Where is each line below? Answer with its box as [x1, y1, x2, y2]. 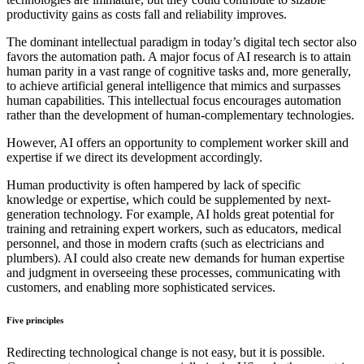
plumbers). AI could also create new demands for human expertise [6, 251, 344, 266]
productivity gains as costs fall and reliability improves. [6, 7, 287, 22]
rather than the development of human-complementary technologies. [6, 108, 354, 123]
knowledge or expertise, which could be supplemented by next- [6, 193, 331, 207]
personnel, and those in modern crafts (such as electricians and [6, 236, 324, 251]
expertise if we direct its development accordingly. [6, 150, 262, 165]
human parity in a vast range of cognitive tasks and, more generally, [6, 64, 351, 79]
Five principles [6, 315, 63, 325]
